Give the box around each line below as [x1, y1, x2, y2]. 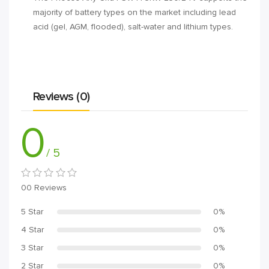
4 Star [21, 225, 44, 235]
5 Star [21, 207, 43, 217]
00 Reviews [21, 183, 67, 193]
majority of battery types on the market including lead [33, 7, 236, 18]
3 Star [21, 243, 43, 253]
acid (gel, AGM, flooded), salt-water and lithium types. [33, 22, 233, 32]
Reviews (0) [33, 89, 90, 104]
